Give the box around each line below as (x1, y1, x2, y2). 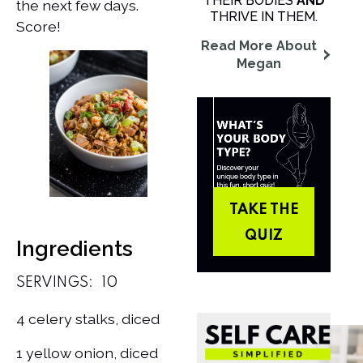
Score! (16, 17, 61, 35)
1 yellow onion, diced (16, 344, 158, 361)
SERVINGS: (16, 275, 93, 290)
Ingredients (16, 236, 133, 261)
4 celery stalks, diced (16, 310, 160, 327)
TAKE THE (228, 203, 299, 218)
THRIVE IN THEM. (210, 8, 318, 24)
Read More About (200, 37, 317, 53)
